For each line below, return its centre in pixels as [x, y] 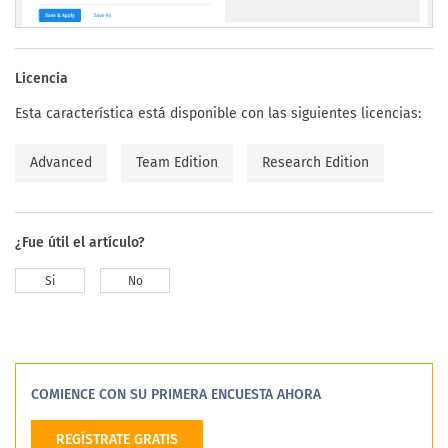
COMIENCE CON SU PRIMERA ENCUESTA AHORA [176, 395]
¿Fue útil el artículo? [80, 243]
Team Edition [177, 163]
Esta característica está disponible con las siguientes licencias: [218, 114]
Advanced [61, 163]
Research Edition [315, 163]
